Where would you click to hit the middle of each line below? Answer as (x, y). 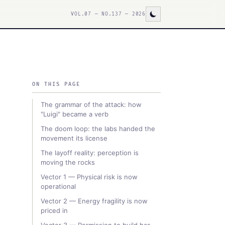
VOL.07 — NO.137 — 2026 (108, 14)
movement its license (74, 138)
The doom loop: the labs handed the (98, 129)
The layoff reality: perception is (90, 153)
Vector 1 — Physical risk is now (89, 177)
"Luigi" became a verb (75, 114)
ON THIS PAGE (56, 84)
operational (58, 186)
